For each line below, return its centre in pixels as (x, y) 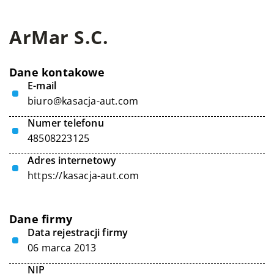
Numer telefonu (66, 123)
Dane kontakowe (57, 72)
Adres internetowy (72, 160)
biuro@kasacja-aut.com (83, 101)
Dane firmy (41, 219)
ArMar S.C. (59, 37)
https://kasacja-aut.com (83, 176)
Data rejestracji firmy (78, 232)
